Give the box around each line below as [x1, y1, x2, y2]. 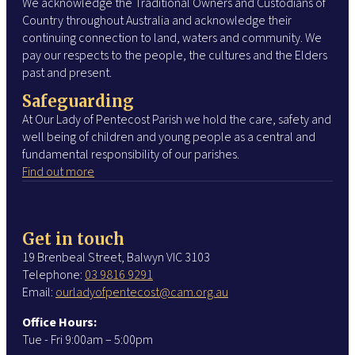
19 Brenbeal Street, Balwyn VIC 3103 [22, 248, 210, 266]
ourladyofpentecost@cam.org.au [55, 283, 228, 301]
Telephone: [22, 265, 85, 284]
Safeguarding [22, 90, 134, 111]
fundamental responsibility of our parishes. [22, 145, 239, 163]
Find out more [22, 162, 94, 181]
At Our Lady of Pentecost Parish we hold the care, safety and [22, 110, 331, 128]
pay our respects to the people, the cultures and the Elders [22, 46, 327, 64]
